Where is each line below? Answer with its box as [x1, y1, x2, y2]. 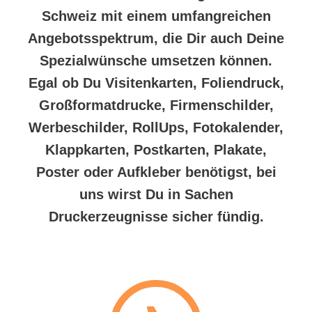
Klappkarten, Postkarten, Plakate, [45, 141, 267, 157]
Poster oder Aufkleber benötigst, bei [36, 164, 276, 180]
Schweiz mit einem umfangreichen [41, 8, 271, 24]
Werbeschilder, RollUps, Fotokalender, [29, 119, 283, 135]
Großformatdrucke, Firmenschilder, [38, 97, 274, 113]
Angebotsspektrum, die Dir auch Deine [28, 30, 284, 46]
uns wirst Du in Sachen [79, 186, 233, 202]
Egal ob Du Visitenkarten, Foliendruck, [28, 75, 284, 91]
